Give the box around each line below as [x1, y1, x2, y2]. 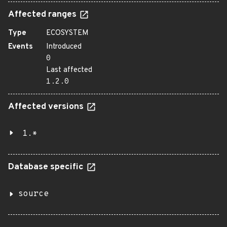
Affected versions [8, 101, 86, 112]
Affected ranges [8, 9, 79, 20]
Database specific [8, 162, 86, 173]
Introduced [46, 42, 82, 52]
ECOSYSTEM [46, 28, 89, 38]
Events [8, 42, 33, 52]
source [18, 189, 49, 199]
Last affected [46, 65, 92, 75]
